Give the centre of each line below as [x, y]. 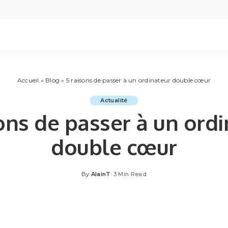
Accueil [28, 80]
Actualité [114, 100]
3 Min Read [130, 174]
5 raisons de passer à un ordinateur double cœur [138, 80]
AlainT [101, 174]
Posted [92, 178]
